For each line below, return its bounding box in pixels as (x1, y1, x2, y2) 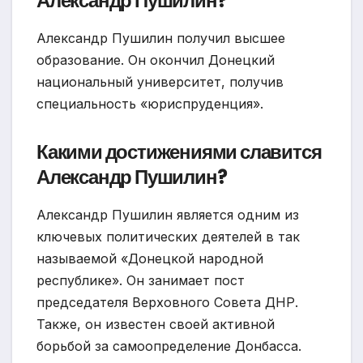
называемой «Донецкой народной (36, 250, 263, 267)
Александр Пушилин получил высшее (36, 30, 285, 47)
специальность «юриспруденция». (36, 96, 263, 113)
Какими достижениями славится (36, 139, 322, 166)
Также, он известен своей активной (36, 316, 275, 333)
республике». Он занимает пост (36, 272, 245, 289)
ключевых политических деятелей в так (36, 228, 300, 246)
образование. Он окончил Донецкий (36, 52, 275, 69)
